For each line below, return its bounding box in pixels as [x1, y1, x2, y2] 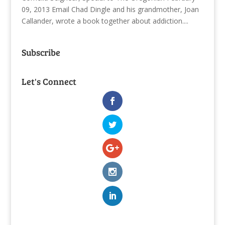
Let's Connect [21, 75, 76, 87]
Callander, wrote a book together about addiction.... [21, 16, 188, 26]
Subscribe [21, 46, 60, 58]
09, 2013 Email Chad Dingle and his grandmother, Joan [21, 4, 199, 14]
